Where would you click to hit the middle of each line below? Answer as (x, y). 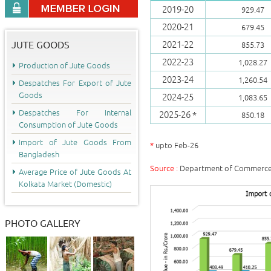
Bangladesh (39, 154)
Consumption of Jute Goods (68, 125)
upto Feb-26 (176, 145)
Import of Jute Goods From (75, 142)
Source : (164, 168)
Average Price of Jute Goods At (75, 172)
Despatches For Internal (75, 113)
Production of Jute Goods (64, 65)
